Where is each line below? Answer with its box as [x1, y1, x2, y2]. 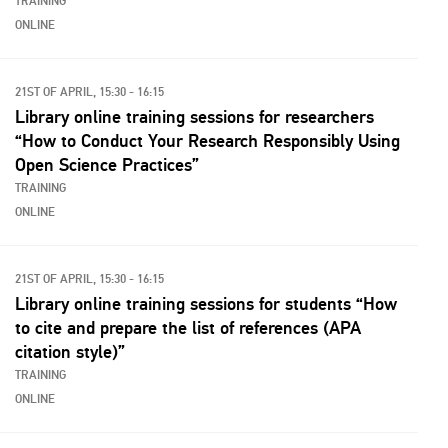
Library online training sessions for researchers [15, 106, 374, 128]
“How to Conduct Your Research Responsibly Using [15, 130, 400, 152]
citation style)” [15, 341, 125, 363]
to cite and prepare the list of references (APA [15, 317, 361, 339]
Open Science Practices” [15, 154, 199, 176]
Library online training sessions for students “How [15, 293, 397, 315]
